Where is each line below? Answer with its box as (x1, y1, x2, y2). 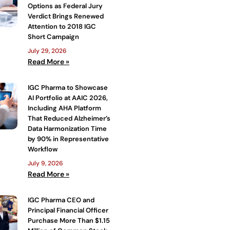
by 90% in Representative (28, 134, 109, 143)
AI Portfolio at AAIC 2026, (28, 93, 108, 102)
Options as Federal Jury (28, 1, 103, 10)
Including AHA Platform (28, 103, 101, 112)
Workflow (28, 144, 57, 154)
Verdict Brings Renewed (28, 11, 104, 21)
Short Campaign (28, 32, 79, 41)
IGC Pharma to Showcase (28, 83, 108, 92)
